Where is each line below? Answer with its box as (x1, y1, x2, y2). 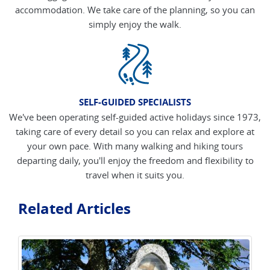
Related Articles (18, 198, 131, 219)
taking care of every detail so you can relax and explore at (16, 125, 254, 137)
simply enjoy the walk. (89, 18, 181, 30)
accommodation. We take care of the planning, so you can (15, 4, 255, 16)
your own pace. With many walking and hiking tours (27, 140, 243, 152)
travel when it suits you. (86, 169, 184, 181)
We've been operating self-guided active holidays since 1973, (9, 111, 261, 123)
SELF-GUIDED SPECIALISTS (79, 96, 191, 108)
